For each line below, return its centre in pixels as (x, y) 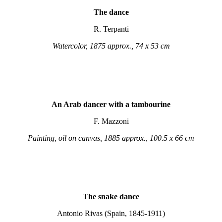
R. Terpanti (111, 29)
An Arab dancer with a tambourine (111, 104)
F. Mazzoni (111, 121)
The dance (111, 12)
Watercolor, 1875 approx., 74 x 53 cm (111, 46)
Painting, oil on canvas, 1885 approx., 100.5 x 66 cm (111, 138)
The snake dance (111, 196)
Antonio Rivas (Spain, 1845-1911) (111, 213)
